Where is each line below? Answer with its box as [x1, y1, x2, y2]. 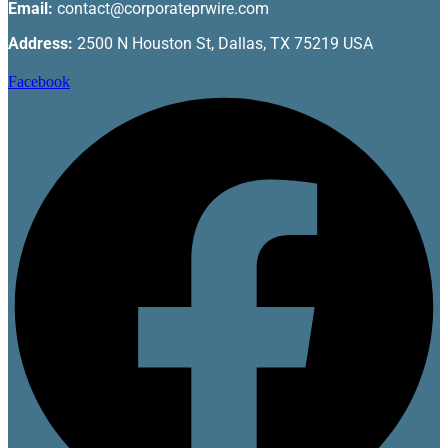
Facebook [8, 72, 70, 90]
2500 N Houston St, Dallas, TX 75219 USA [73, 33, 373, 53]
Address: [8, 33, 73, 53]
